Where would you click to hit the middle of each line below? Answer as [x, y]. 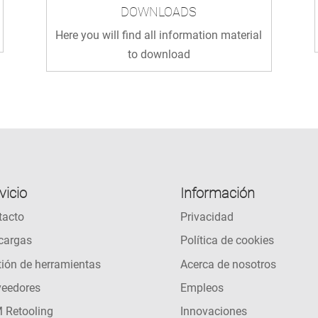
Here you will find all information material [159, 35]
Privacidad [207, 216]
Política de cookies [227, 241]
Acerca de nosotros [228, 264]
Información [217, 193]
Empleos [202, 288]
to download [159, 54]
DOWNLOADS [159, 11]
